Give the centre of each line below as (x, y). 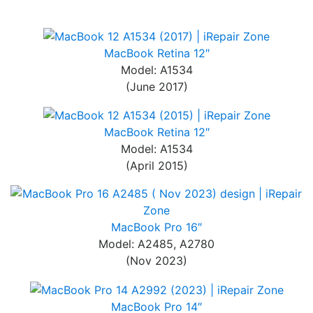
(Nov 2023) (156, 261)
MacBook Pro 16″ (156, 227)
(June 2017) (156, 86)
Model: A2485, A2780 (156, 244)
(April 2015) (156, 166)
